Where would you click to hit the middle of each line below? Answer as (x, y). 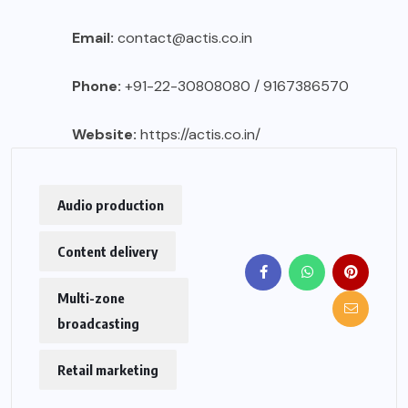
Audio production (111, 205)
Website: (104, 135)
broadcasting (98, 324)
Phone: (97, 87)
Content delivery (107, 252)
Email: (93, 38)
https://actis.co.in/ (200, 135)
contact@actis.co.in (183, 38)
